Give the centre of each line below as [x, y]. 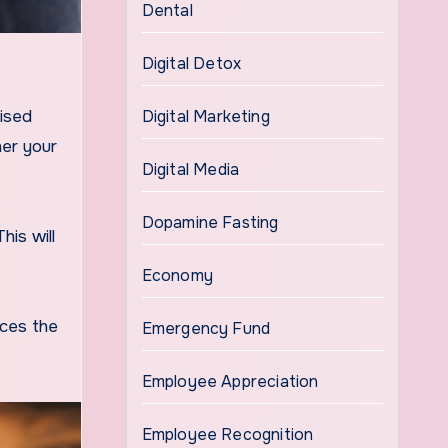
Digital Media [190, 169]
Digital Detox [191, 63]
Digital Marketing [205, 116]
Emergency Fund [206, 328]
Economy [177, 275]
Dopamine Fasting [210, 222]
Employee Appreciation [230, 381]
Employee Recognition [227, 434]
